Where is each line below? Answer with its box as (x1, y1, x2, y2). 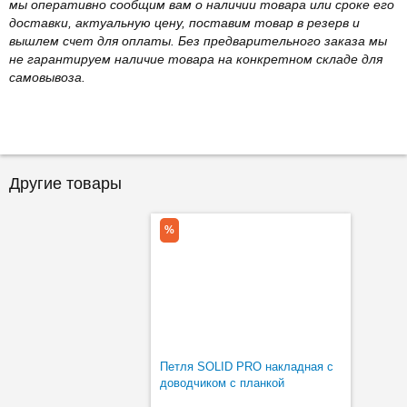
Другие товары (9, 174, 122, 193)
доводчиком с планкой (160, 375, 284, 390)
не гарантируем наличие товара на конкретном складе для (9, 51, 382, 66)
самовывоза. (9, 69, 85, 84)
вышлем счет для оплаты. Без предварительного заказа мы (9, 33, 387, 48)
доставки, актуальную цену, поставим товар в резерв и (9, 15, 360, 30)
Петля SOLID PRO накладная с (160, 359, 333, 373)
